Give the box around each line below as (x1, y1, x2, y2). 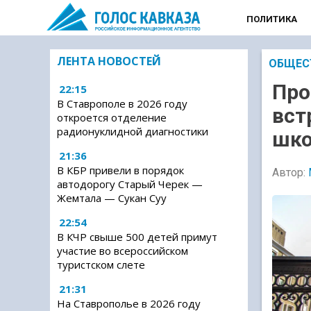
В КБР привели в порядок (57, 163, 184, 177)
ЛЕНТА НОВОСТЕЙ (57, 53, 161, 69)
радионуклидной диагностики (57, 124, 208, 138)
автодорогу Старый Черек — (57, 177, 203, 191)
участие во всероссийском (57, 244, 188, 258)
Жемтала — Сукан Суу (57, 191, 167, 205)
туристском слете (57, 258, 145, 271)
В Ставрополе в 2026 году (57, 96, 187, 110)
